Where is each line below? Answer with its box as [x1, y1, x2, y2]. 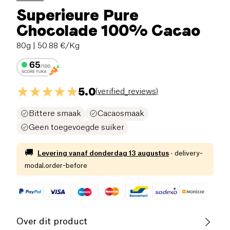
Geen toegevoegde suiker [29, 123, 124, 131]
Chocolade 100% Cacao [16, 21, 200, 40]
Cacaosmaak [98, 109, 144, 118]
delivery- [175, 149, 203, 157]
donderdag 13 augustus [89, 149, 169, 157]
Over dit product [16, 217, 87, 226]
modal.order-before [25, 162, 87, 169]
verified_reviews [98, 87, 156, 95]
